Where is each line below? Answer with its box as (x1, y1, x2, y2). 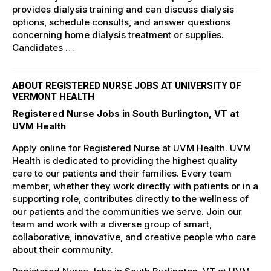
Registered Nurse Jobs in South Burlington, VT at (12, 107, 239, 119)
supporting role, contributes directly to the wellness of (12, 192, 249, 204)
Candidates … (12, 42, 74, 54)
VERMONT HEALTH (12, 90, 94, 102)
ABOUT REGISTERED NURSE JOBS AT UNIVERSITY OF (12, 79, 242, 91)
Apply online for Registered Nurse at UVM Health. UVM (12, 142, 251, 154)
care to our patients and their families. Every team (12, 167, 232, 179)
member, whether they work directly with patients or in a (12, 180, 258, 192)
